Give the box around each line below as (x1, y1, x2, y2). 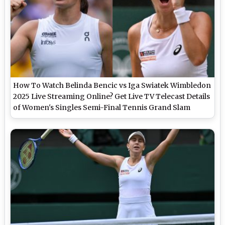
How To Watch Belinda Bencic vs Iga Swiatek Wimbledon (13, 81, 211, 90)
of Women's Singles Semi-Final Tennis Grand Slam (13, 103, 191, 113)
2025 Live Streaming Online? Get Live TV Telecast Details (13, 92, 210, 101)
